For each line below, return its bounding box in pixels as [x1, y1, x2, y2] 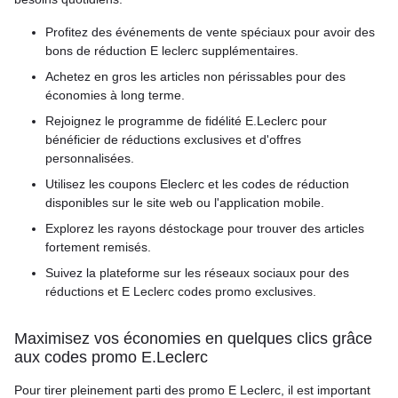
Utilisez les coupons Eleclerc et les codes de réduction [45, 177, 349, 191]
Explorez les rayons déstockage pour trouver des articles [45, 221, 364, 235]
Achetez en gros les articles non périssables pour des [45, 69, 346, 84]
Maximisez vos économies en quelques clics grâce [14, 330, 372, 347]
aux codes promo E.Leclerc [14, 348, 212, 366]
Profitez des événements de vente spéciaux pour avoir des [45, 25, 375, 39]
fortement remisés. [45, 240, 151, 254]
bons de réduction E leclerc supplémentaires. [45, 44, 298, 58]
